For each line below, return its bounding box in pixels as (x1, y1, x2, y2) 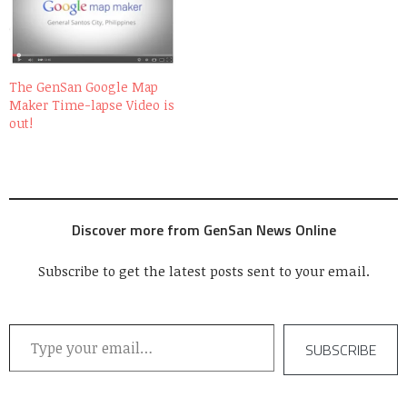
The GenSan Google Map (9, 78, 158, 96)
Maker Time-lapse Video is (9, 96, 174, 114)
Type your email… (8, 314, 55, 333)
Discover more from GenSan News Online (71, 219, 336, 242)
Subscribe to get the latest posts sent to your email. (37, 262, 370, 281)
